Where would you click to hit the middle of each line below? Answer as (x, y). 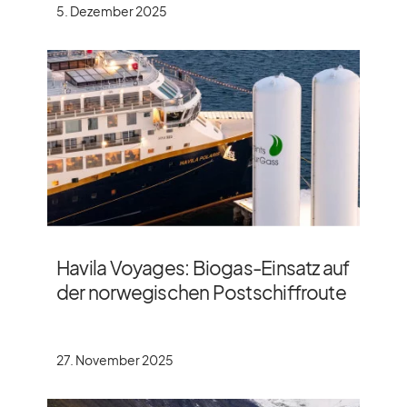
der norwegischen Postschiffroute (201, 292)
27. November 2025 (115, 359)
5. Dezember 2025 (112, 10)
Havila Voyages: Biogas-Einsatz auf (203, 267)
